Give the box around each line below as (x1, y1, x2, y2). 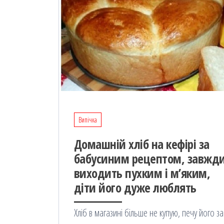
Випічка (78, 115, 97, 125)
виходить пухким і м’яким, (74, 164, 210, 182)
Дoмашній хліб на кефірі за (74, 135, 209, 153)
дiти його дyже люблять (74, 179, 196, 196)
